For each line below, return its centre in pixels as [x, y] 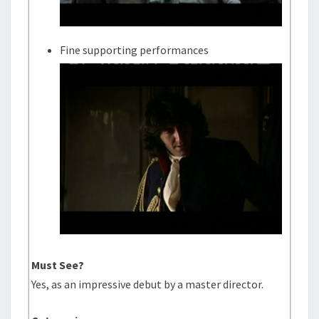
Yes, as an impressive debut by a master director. [148, 284]
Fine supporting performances [135, 50]
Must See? [58, 265]
